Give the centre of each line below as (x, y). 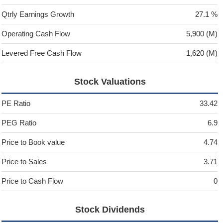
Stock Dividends (110, 210)
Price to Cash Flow (33, 181)
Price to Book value (33, 142)
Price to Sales (24, 162)
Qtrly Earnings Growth (38, 14)
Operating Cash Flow (36, 34)
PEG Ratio (19, 123)
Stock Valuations (110, 82)
